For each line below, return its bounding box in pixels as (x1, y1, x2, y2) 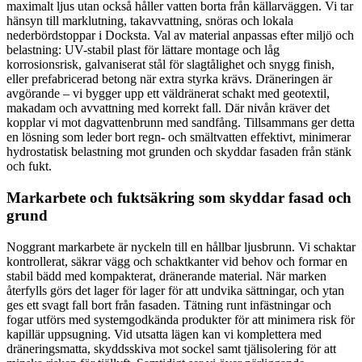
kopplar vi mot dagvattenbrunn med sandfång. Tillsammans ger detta (6, 116, 355, 130)
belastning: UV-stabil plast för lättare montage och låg (6, 43, 280, 57)
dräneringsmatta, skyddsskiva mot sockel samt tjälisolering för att (6, 341, 336, 356)
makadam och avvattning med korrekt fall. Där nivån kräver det (6, 101, 330, 116)
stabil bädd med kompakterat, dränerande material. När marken (6, 268, 326, 283)
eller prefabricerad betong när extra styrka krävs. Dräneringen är (6, 72, 332, 86)
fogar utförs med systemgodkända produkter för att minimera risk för (6, 312, 355, 326)
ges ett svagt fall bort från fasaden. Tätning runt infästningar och (6, 297, 331, 312)
